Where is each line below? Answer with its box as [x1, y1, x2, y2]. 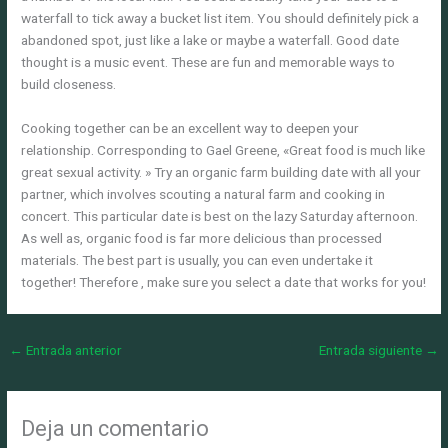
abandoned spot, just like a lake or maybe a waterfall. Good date [21, 32, 400, 49]
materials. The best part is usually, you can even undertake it [21, 252, 374, 269]
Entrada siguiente [318, 342, 425, 359]
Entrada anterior [23, 342, 123, 359]
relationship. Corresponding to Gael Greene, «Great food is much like [21, 142, 426, 159]
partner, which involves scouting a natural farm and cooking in [21, 186, 386, 203]
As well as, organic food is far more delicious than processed [21, 230, 383, 247]
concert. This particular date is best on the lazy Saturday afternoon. [21, 208, 419, 225]
